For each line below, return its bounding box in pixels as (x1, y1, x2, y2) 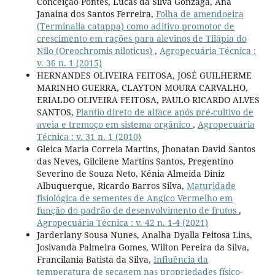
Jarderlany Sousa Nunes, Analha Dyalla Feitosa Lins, (36, 229, 252, 241)
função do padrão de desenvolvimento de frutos (36, 204, 239, 217)
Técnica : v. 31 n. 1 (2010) (36, 131, 141, 143)
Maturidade (186, 180, 236, 192)
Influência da (153, 254, 208, 266)
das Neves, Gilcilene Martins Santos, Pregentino (36, 155, 233, 168)
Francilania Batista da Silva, (36, 254, 153, 266)
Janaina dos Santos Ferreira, (36, 8, 156, 20)
